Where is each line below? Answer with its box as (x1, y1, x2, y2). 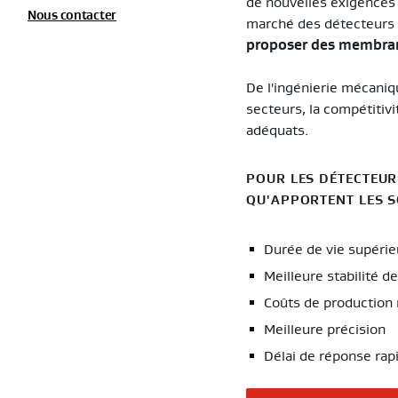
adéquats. (246, 123, 309, 139)
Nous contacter (28, 9, 117, 22)
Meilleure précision (264, 322, 386, 338)
